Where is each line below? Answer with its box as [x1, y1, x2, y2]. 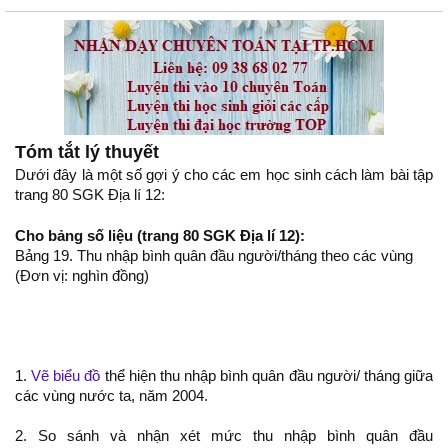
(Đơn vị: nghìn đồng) [15, 268, 149, 284]
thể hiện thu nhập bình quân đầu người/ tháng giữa [100, 368, 434, 384]
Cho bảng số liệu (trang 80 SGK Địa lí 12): [15, 227, 305, 244]
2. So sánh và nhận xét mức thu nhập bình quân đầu [15, 428, 433, 444]
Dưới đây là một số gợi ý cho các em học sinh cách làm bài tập [15, 167, 433, 183]
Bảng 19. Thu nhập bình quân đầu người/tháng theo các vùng [15, 248, 413, 264]
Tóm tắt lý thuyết [15, 142, 159, 162]
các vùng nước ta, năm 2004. [15, 388, 208, 404]
